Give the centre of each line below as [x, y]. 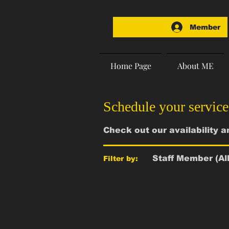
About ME [195, 66]
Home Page [131, 66]
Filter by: [121, 158]
